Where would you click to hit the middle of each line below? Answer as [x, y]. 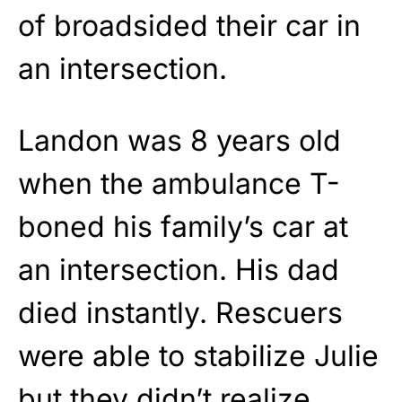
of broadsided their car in [189, 25]
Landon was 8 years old [179, 140]
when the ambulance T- [179, 183]
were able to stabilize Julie [198, 355]
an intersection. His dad [179, 269]
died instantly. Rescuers [180, 312]
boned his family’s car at [183, 226]
